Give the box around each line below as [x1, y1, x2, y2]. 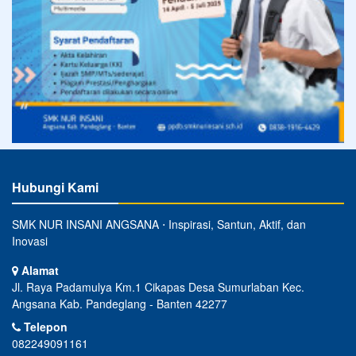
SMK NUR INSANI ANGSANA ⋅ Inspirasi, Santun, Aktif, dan [12, 215, 306, 232]
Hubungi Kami [12, 177, 99, 196]
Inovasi [12, 232, 48, 249]
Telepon [21, 318, 68, 335]
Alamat [18, 261, 59, 278]
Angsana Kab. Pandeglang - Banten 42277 [12, 295, 227, 311]
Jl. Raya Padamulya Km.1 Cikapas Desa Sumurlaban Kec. [12, 278, 304, 295]
